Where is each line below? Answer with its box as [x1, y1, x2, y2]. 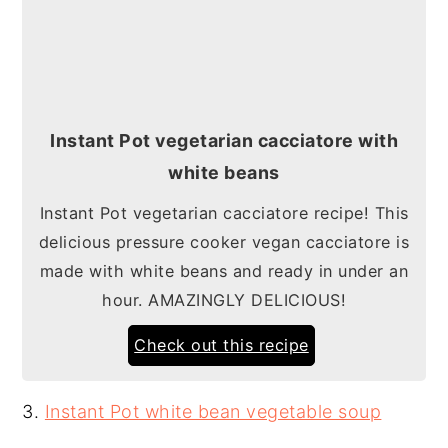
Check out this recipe [134, 335, 309, 355]
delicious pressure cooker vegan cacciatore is [38, 232, 410, 252]
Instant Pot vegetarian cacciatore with [50, 130, 398, 151]
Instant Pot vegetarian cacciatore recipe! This [39, 203, 409, 223]
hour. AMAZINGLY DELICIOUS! [102, 290, 346, 310]
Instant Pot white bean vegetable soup [44, 401, 382, 422]
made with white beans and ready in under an [39, 261, 409, 281]
